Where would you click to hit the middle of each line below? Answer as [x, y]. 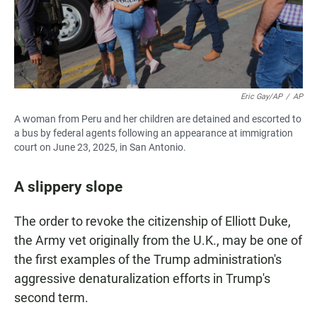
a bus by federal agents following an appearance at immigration [154, 133]
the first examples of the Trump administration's [148, 259]
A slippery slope [68, 186]
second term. [51, 297]
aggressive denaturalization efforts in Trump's [142, 278]
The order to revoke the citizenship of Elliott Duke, [152, 221]
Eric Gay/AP [261, 96]
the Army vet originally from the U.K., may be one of [158, 240]
